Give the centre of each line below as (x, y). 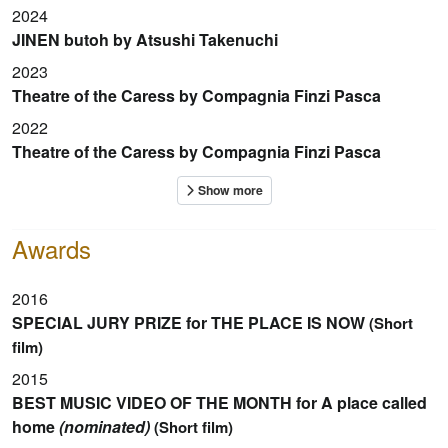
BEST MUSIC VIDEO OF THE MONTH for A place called (219, 402)
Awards (51, 248)
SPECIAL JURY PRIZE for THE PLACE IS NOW (188, 322)
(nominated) (104, 426)
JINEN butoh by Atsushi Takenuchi (145, 39)
